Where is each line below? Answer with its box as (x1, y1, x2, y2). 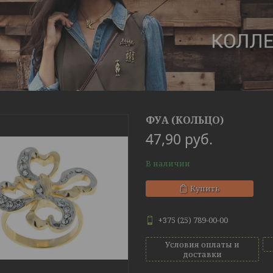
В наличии (146, 158, 190, 169)
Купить (190, 183, 220, 194)
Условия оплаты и (165, 239, 239, 250)
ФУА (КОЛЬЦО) (146, 113, 224, 127)
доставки (182, 249, 222, 260)
